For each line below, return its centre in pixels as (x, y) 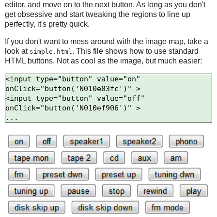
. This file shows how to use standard (135, 51)
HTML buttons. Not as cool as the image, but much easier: (103, 61)
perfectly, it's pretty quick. (47, 24)
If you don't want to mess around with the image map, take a (107, 41)
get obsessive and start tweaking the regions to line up (98, 15)
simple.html (51, 51)
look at (17, 51)
